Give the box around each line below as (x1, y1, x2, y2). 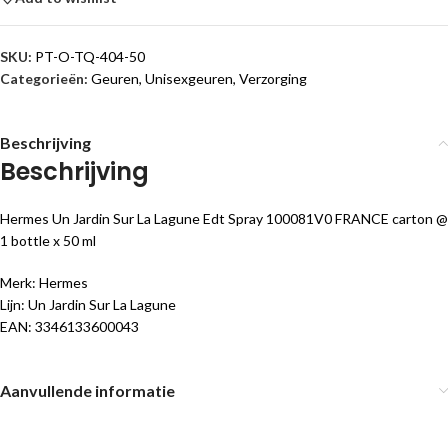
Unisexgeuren (145, 70, 233, 87)
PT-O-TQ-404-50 (35, 48, 145, 65)
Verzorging (239, 70, 307, 87)
